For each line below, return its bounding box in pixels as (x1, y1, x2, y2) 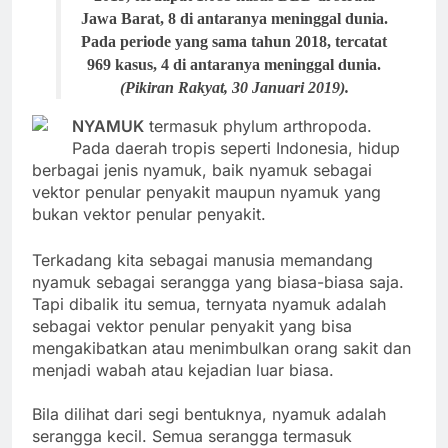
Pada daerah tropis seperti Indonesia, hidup (72, 138, 400, 159)
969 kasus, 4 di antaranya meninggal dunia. (87, 56, 381, 74)
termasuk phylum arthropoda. (144, 116, 372, 137)
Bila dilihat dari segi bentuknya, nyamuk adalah (32, 404, 386, 425)
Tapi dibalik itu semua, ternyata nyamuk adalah (32, 294, 386, 315)
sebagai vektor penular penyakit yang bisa (32, 316, 352, 337)
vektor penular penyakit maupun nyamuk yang (32, 182, 381, 203)
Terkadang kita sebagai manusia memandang (32, 250, 373, 271)
